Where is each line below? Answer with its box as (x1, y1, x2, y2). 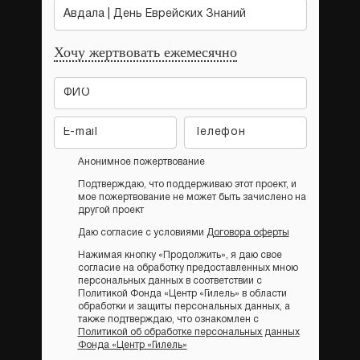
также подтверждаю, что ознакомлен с (77, 314, 259, 324)
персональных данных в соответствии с (77, 276, 262, 285)
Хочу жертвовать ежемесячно (53, 43, 237, 60)
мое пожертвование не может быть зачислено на (77, 192, 306, 202)
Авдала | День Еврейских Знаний (63, 8, 246, 19)
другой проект (77, 205, 144, 215)
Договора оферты (206, 227, 289, 237)
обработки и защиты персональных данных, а (77, 301, 290, 311)
